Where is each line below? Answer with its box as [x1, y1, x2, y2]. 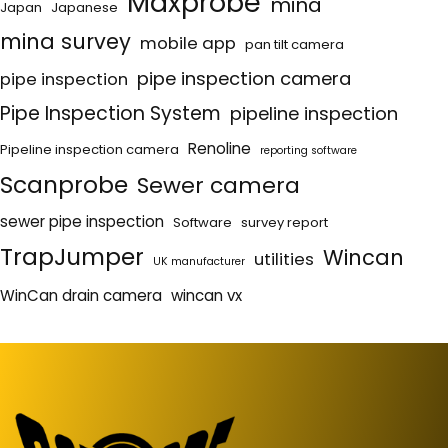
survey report [241, 213, 328, 233]
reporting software [260, 143, 357, 159]
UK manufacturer [153, 254, 245, 270]
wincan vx [171, 285, 242, 307]
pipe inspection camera [137, 66, 351, 92]
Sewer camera [137, 170, 300, 202]
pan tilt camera [245, 35, 344, 55]
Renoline [188, 138, 251, 160]
